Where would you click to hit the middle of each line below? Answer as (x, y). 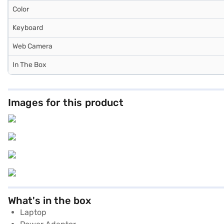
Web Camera (32, 46)
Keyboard (28, 28)
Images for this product (66, 102)
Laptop (33, 212)
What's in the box (49, 200)
